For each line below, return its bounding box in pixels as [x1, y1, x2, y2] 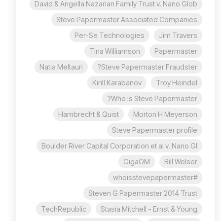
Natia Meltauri [39, 62, 83, 71]
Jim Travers [159, 31, 197, 39]
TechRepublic [41, 204, 86, 213]
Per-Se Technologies [74, 31, 145, 39]
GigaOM [123, 157, 150, 166]
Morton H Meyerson [133, 110, 197, 118]
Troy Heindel [156, 78, 197, 87]
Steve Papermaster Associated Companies [56, 15, 197, 24]
